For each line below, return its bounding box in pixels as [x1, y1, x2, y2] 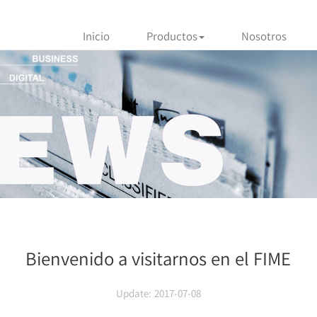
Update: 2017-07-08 [115, 286, 201, 300]
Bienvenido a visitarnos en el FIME [25, 246, 292, 271]
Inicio [83, 28, 110, 44]
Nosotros [241, 28, 287, 44]
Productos [146, 28, 198, 44]
